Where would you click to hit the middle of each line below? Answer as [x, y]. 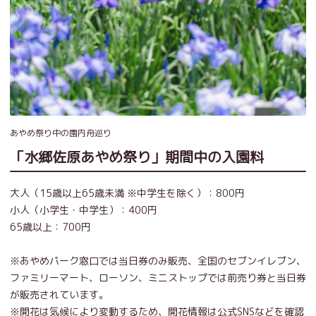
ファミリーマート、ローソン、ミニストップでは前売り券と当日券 [158, 278]
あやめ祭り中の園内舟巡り [61, 133]
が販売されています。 [59, 295]
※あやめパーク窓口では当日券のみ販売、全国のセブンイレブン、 [158, 261]
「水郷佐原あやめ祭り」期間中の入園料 [137, 157]
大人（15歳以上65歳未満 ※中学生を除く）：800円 [127, 193]
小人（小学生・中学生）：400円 [84, 210]
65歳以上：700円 [50, 227]
